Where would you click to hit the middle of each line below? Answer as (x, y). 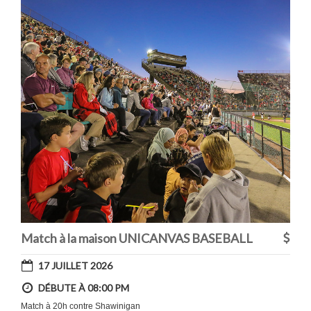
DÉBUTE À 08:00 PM (84, 287)
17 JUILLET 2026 (75, 265)
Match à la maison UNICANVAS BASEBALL (137, 238)
